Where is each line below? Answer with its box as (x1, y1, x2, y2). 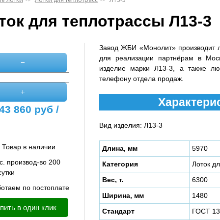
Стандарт (102, 207, 135, 215)
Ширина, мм (102, 192, 144, 199)
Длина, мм (102, 144, 137, 152)
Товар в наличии (2, 143, 55, 151)
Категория (102, 160, 138, 168)
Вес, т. (102, 176, 124, 184)
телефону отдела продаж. (99, 75, 184, 82)
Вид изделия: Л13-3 (99, 121, 163, 129)
